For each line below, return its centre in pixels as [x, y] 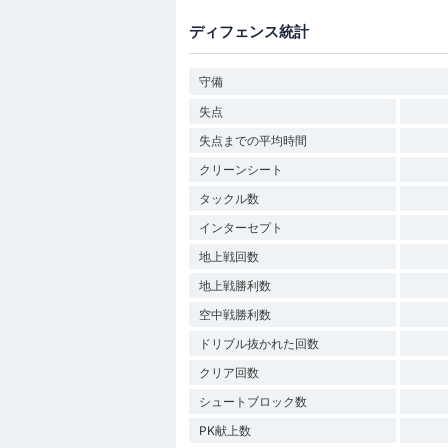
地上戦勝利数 [234, 285]
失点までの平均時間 [252, 140]
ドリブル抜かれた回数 [258, 343]
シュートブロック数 [252, 401]
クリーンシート [240, 169]
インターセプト [240, 227]
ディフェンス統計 [248, 31]
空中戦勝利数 [234, 314]
